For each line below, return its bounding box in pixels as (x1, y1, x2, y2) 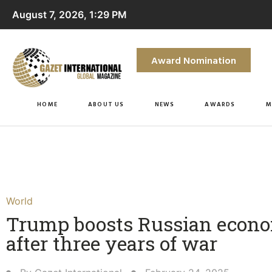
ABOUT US (87, 99, 124, 109)
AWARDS (205, 99, 236, 109)
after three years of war (6, 229, 217, 256)
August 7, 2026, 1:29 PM (12, 8, 127, 21)
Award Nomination (151, 53, 236, 67)
